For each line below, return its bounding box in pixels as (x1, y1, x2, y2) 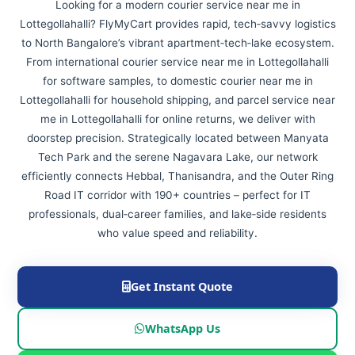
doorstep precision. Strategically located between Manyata (26, 132, 329, 144)
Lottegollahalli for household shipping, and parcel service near (20, 94, 335, 106)
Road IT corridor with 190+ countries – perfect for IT (44, 189, 311, 201)
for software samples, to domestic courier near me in (42, 74, 313, 87)
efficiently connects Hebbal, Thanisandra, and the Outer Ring (21, 170, 334, 182)
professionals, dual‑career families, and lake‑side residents (29, 208, 326, 220)
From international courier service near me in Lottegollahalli (26, 55, 329, 68)
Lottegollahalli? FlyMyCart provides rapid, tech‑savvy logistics (19, 17, 336, 30)
